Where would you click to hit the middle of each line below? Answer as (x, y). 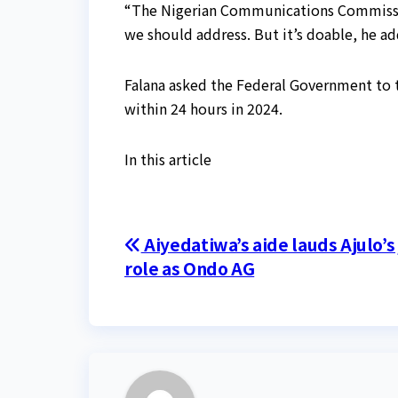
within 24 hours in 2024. (203, 109)
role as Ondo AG (190, 269)
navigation (197, 287)
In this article (168, 159)
